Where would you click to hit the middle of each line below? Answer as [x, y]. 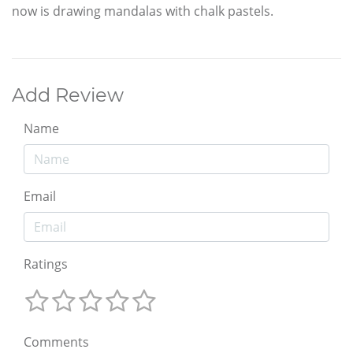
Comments [56, 342]
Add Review [68, 95]
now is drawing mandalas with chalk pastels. [143, 11]
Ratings [46, 264]
